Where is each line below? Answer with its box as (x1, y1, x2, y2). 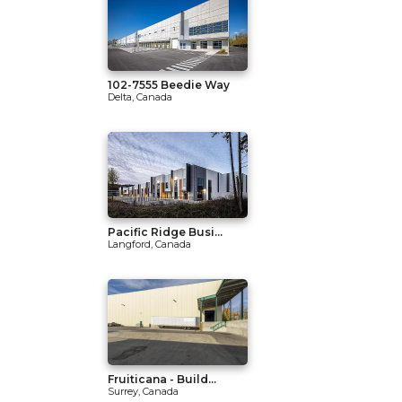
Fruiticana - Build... (108, 372, 216, 386)
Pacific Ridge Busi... (108, 225, 223, 239)
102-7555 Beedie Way (108, 78, 230, 92)
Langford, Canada (108, 238, 191, 250)
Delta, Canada (108, 91, 172, 103)
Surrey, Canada (108, 385, 179, 398)
